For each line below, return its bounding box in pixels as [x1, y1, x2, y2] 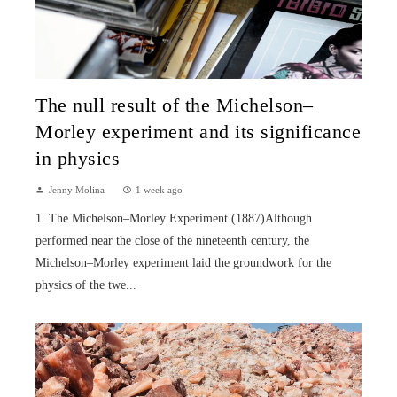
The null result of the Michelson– [35, 94, 314, 116]
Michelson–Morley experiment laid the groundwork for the [35, 255, 331, 269]
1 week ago [136, 183, 183, 195]
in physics [35, 147, 120, 169]
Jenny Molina [49, 183, 105, 195]
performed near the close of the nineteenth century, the [35, 233, 309, 247]
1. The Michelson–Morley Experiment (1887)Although [35, 211, 312, 225]
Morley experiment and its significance [35, 121, 361, 143]
